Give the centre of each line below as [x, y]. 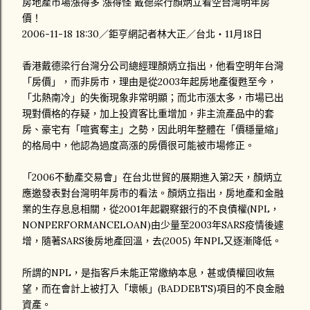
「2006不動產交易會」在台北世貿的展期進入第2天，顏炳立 [152, 177]
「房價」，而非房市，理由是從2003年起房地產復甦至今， [149, 82]
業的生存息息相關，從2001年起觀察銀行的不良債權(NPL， [151, 209]
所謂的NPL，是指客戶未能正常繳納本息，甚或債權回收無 [148, 273]
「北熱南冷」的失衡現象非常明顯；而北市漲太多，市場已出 [153, 98]
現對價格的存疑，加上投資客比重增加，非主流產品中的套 [148, 113]
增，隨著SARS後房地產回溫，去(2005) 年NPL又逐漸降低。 [152, 241]
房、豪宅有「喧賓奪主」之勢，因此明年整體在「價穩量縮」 [153, 129]
